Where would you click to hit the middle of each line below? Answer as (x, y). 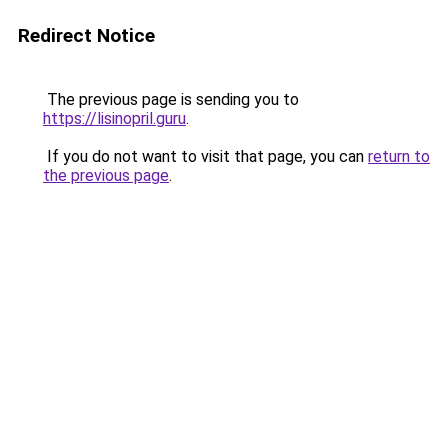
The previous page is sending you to (171, 99)
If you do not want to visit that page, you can (205, 156)
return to (399, 156)
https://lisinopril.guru (114, 118)
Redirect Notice (86, 35)
